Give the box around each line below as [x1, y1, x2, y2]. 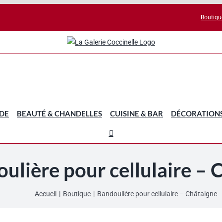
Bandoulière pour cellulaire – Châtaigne [97, 189, 217, 198]
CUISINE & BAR [110, 109, 163, 118]
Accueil [35, 189, 57, 198]
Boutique [63, 189, 91, 198]
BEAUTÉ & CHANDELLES [17, 109, 102, 118]
